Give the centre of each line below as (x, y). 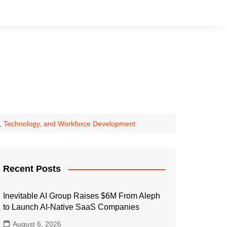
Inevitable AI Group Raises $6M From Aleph (82, 196)
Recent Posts (32, 169)
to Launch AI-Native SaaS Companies (71, 207)
